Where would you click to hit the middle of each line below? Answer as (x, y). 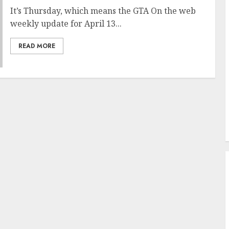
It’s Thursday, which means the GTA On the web (103, 11)
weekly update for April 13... (66, 24)
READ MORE (37, 46)
